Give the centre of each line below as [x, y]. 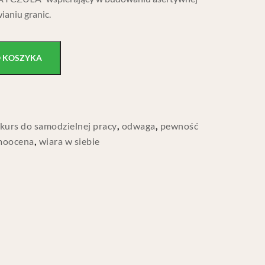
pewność [179, 126]
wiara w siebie [69, 141]
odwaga [138, 126]
